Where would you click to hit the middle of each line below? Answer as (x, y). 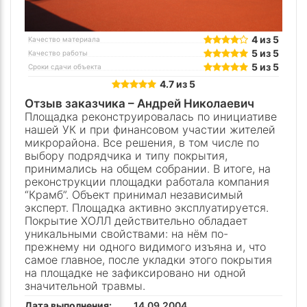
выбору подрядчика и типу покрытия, (126, 155)
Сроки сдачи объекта (65, 67)
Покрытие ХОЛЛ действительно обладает (136, 220)
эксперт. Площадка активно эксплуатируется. (147, 207)
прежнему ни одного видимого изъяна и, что (145, 246)
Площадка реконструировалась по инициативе (151, 116)
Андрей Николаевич (196, 103)
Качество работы (58, 53)
